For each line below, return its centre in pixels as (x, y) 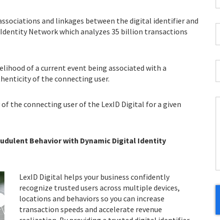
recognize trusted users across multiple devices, (99, 188)
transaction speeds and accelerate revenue (91, 209)
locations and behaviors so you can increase (92, 198)
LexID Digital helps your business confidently (94, 177)
